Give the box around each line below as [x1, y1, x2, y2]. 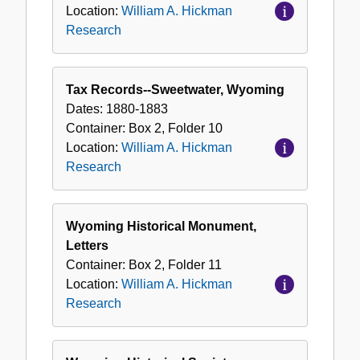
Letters [66, 239, 108, 253]
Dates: [66, 102, 106, 117]
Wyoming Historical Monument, [66, 219, 256, 234]
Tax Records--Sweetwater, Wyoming [66, 83, 284, 97]
